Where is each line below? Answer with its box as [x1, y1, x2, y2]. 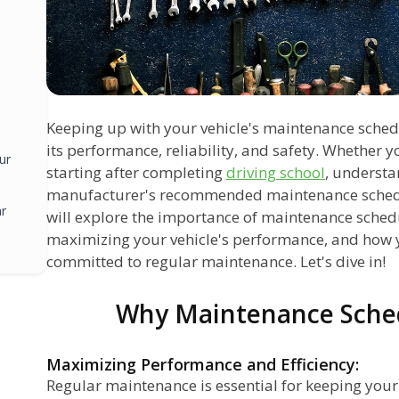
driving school [226, 161, 325, 183]
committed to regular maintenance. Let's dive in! [46, 250, 386, 272]
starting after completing [46, 161, 226, 183]
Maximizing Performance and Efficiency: [46, 353, 359, 375]
